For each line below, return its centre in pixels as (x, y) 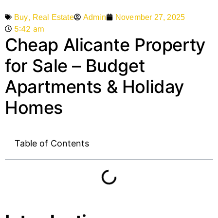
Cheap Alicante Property (105, 45)
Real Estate (53, 18)
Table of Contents (52, 144)
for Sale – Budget (75, 66)
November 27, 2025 (150, 17)
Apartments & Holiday (95, 87)
